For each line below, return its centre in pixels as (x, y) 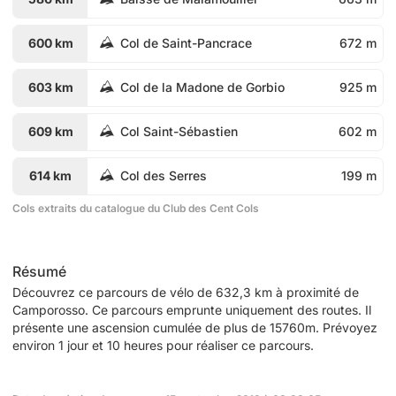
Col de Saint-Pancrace (186, 43)
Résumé (39, 271)
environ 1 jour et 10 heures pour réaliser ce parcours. (163, 345)
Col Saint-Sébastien (179, 131)
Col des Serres (164, 175)
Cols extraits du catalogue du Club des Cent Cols (136, 208)
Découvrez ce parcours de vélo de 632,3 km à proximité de (186, 292)
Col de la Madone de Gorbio (202, 87)
